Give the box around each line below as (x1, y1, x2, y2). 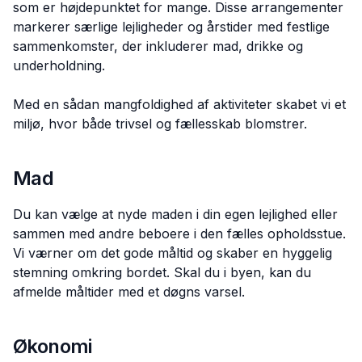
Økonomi (13, 335, 92, 358)
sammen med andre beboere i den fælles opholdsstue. (13, 225, 346, 242)
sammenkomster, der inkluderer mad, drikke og (13, 38, 303, 54)
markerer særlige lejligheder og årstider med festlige (13, 19, 330, 35)
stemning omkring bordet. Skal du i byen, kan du (13, 264, 311, 280)
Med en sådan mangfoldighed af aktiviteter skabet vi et (13, 96, 346, 112)
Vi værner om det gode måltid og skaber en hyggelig (13, 245, 332, 261)
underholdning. (13, 57, 105, 74)
